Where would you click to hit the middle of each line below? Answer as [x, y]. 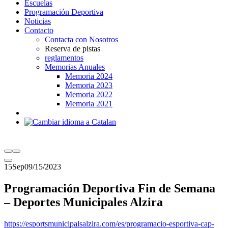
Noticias [38, 21]
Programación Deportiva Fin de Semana [110, 188]
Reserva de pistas [73, 49]
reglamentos [64, 58]
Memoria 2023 [89, 85]
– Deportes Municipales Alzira [83, 202]
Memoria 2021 [89, 104]
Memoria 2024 [89, 76]
